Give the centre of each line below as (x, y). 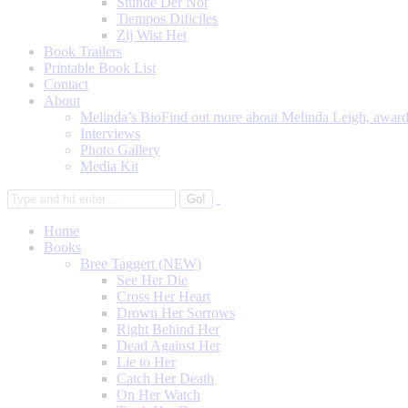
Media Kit (109, 166)
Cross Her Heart (163, 296)
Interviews (110, 133)
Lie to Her (146, 362)
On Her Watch (158, 395)
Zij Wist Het (152, 35)
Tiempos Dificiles (167, 19)
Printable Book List (100, 68)
